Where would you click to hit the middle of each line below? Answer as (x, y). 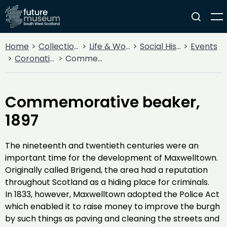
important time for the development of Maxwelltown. (111, 158)
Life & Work (107, 46)
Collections (56, 46)
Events (204, 46)
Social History (158, 46)
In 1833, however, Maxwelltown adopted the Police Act (112, 194)
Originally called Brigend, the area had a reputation (106, 170)
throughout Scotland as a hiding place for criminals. (109, 182)
